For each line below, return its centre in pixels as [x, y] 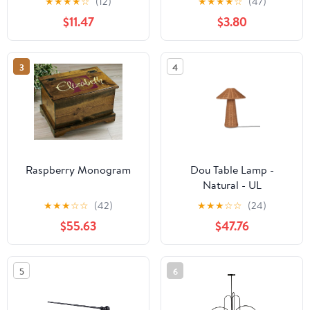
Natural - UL [232, 185]
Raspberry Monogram [78, 170]
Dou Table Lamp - [232, 170]
